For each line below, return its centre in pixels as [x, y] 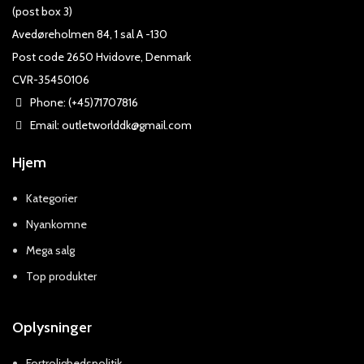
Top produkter [61, 276]
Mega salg [50, 250]
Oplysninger [52, 327]
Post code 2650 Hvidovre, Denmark [102, 56]
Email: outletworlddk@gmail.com [110, 125]
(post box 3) [42, 11]
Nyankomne [56, 224]
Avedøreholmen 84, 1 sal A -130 [90, 34]
